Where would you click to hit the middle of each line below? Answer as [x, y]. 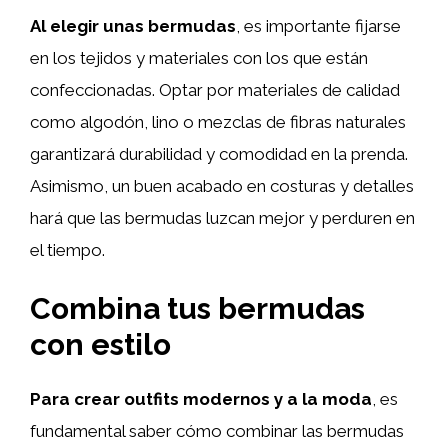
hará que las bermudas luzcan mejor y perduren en [222, 217]
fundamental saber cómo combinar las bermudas [217, 431]
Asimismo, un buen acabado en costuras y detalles [222, 185]
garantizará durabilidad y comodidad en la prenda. [219, 153]
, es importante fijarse [318, 25]
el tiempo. [67, 249]
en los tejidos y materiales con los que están [199, 57]
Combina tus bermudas [197, 308]
